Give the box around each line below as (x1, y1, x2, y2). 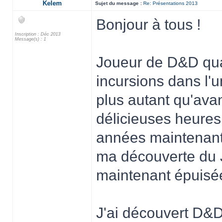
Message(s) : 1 (15, 37, 46, 42)
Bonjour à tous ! (96, 16, 201, 33)
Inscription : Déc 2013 (15, 32, 60, 37)
